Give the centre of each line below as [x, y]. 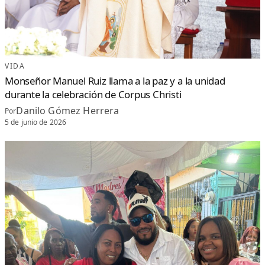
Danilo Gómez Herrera [68, 111]
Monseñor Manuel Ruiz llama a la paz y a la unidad [115, 81]
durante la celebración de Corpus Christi [93, 95]
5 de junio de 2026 [36, 122]
